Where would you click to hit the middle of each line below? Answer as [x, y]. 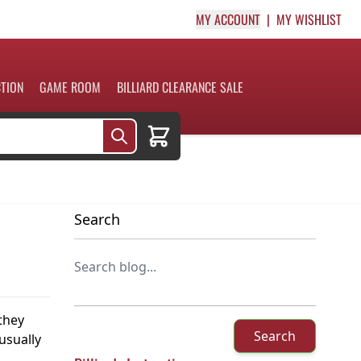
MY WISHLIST [309, 19]
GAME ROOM [70, 87]
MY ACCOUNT [228, 19]
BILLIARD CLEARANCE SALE [180, 87]
